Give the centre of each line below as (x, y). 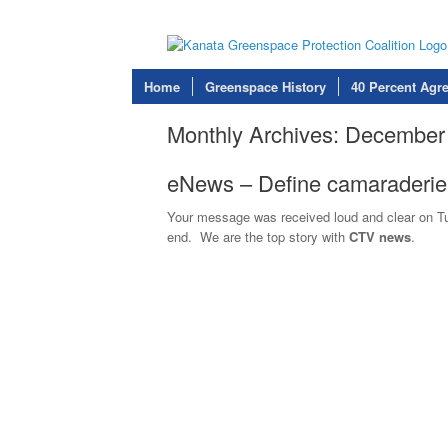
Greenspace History (265, 86)
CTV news (378, 236)
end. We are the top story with (256, 236)
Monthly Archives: (256, 133)
